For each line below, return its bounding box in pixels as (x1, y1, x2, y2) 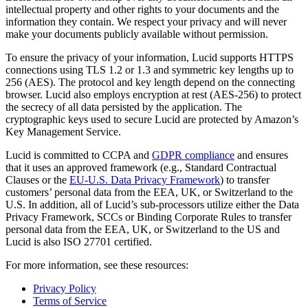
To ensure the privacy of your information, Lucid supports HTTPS (5, 52, 294, 64)
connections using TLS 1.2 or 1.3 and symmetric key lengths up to (5, 64, 294, 76)
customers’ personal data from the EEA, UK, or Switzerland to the (5, 186, 293, 199)
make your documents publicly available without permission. (5, 28, 268, 41)
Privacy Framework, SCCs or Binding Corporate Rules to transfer (5, 211, 291, 223)
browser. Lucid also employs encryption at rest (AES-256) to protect (5, 89, 301, 101)
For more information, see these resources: (5, 259, 188, 272)
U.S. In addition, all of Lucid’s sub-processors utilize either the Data (5, 199, 299, 211)
